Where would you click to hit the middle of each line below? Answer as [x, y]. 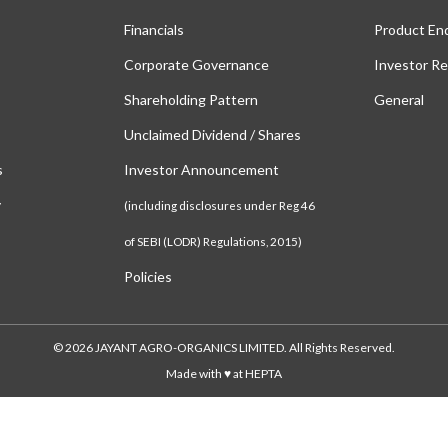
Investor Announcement [201, 170]
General [399, 100]
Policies [148, 277]
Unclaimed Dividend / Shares [212, 135]
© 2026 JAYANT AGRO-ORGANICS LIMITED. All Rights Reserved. [224, 348]
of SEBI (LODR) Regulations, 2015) [213, 241]
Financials [154, 30]
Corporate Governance [196, 65]
